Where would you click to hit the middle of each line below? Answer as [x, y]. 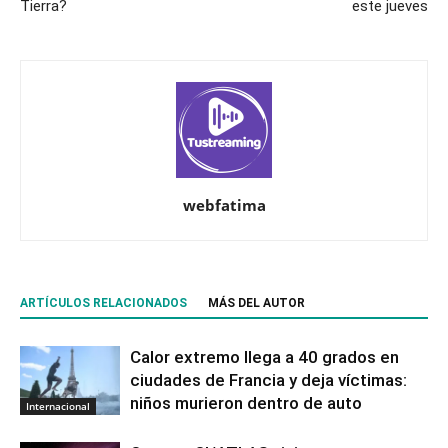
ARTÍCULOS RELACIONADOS [103, 303]
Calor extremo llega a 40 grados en [264, 357]
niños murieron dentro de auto [246, 403]
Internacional [58, 406]
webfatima [224, 205]
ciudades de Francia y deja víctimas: [268, 380]
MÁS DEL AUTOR [256, 303]
